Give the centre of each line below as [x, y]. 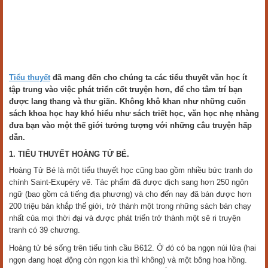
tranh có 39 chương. [45, 230]
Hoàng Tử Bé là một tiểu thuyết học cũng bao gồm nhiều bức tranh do [131, 170]
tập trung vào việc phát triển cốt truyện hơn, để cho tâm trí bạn [126, 89]
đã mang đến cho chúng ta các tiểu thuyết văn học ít [149, 77]
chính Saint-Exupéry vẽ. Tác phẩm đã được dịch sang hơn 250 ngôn [129, 182]
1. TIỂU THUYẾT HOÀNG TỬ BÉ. [69, 154]
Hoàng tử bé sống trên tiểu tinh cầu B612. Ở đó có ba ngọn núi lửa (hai [133, 248]
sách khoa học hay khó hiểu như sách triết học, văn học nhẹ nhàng [134, 113]
